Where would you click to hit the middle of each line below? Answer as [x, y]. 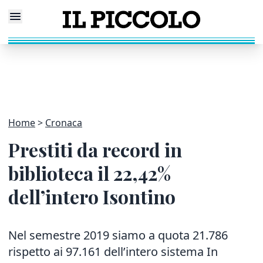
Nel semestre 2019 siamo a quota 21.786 [118, 235]
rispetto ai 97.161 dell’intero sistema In [113, 252]
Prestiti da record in [95, 149]
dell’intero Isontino [92, 196]
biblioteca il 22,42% [90, 173]
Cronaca [64, 123]
